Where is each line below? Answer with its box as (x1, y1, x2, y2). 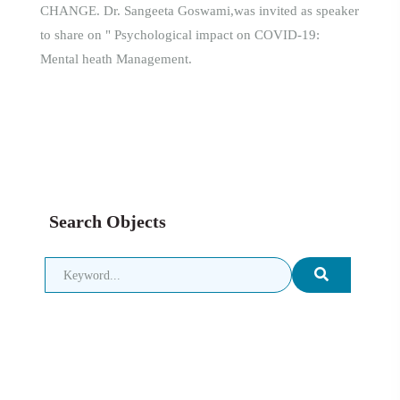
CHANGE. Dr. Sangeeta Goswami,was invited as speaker (40, 3, 359, 18)
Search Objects (49, 211, 166, 231)
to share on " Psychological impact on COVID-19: (40, 27, 320, 42)
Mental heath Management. (40, 51, 192, 66)
